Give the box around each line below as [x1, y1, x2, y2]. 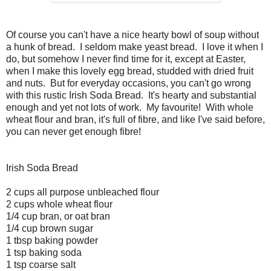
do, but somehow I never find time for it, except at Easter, [6, 53, 246, 64]
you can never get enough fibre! [6, 126, 141, 137]
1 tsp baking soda [6, 247, 82, 258]
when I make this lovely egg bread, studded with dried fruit [6, 65, 253, 76]
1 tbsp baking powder [6, 235, 98, 246]
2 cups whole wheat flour [6, 198, 113, 209]
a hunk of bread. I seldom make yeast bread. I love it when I [6, 41, 263, 52]
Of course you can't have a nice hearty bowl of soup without [6, 29, 259, 40]
